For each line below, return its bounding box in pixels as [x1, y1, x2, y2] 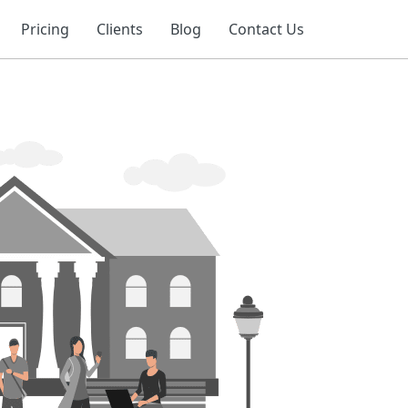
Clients [97, 19, 143, 39]
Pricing [21, 19, 69, 39]
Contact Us [229, 19, 304, 39]
